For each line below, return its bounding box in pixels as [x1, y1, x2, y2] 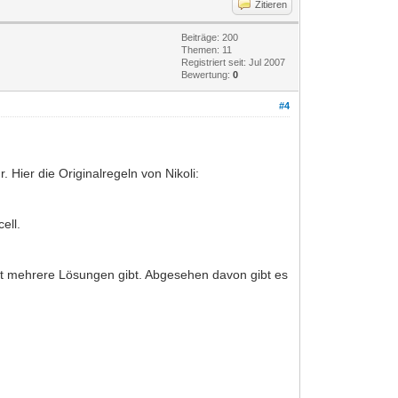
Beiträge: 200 [181, 31, 239, 43]
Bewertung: [181, 68, 234, 80]
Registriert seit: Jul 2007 [181, 56, 286, 68]
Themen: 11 [181, 44, 233, 55]
